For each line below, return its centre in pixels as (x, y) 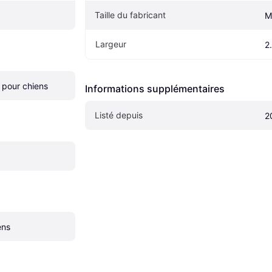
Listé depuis (119, 115)
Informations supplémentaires (155, 89)
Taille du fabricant (130, 15)
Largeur (111, 44)
